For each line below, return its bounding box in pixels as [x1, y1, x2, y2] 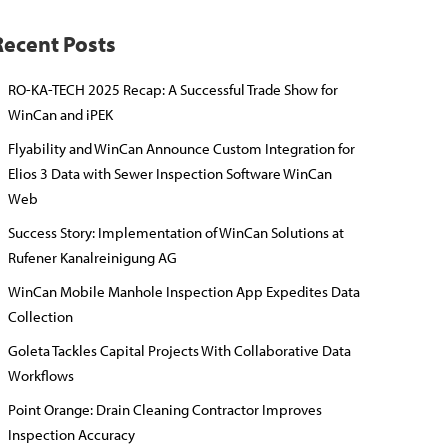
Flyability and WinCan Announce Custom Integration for [8, 139, 355, 158]
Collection [8, 307, 73, 326]
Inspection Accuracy [8, 425, 135, 444]
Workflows [8, 366, 74, 385]
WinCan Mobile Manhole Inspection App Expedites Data [8, 282, 360, 301]
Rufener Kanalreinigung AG [8, 248, 177, 267]
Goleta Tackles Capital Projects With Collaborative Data [8, 341, 351, 360]
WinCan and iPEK [8, 105, 113, 124]
